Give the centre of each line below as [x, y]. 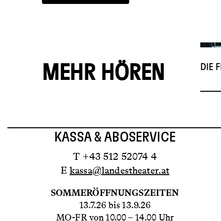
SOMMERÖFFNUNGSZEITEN [115, 193]
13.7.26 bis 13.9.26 [115, 205]
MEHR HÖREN [104, 74]
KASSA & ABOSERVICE [115, 137]
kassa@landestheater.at [120, 170]
